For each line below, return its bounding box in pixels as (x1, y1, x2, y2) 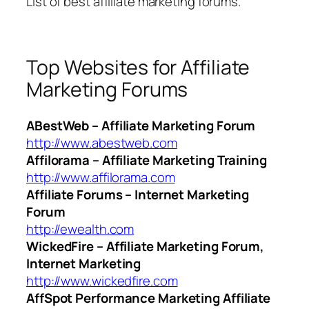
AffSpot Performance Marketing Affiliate (26, 288, 271, 307)
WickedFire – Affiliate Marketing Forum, (26, 237, 265, 255)
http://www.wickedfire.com (26, 271, 178, 290)
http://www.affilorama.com (26, 168, 175, 186)
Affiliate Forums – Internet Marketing (26, 185, 250, 203)
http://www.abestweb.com (26, 133, 177, 152)
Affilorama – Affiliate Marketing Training (26, 150, 267, 169)
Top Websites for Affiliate (26, 54, 250, 81)
